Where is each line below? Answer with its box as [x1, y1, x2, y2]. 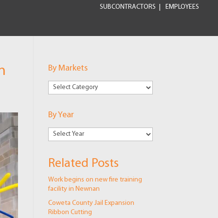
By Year [48, 110, 74, 120]
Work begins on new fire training [48, 176, 142, 184]
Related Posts [48, 157, 119, 171]
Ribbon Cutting [48, 209, 92, 217]
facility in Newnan [48, 185, 100, 193]
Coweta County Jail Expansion [48, 200, 134, 207]
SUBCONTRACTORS [100, 3, 156, 11]
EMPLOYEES [165, 3, 199, 11]
